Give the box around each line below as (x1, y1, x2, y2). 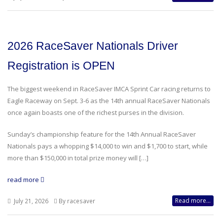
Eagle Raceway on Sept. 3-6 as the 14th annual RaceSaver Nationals (7, 96, 210, 105)
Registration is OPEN (7, 59, 115, 72)
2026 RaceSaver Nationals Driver (7, 39, 178, 52)
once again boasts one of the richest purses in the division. (7, 108, 184, 117)
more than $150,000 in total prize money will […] (7, 153, 148, 162)
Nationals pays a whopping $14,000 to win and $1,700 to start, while (7, 142, 208, 150)
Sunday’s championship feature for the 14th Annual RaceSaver (7, 130, 196, 139)
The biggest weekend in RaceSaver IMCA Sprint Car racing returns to (7, 84, 211, 93)
